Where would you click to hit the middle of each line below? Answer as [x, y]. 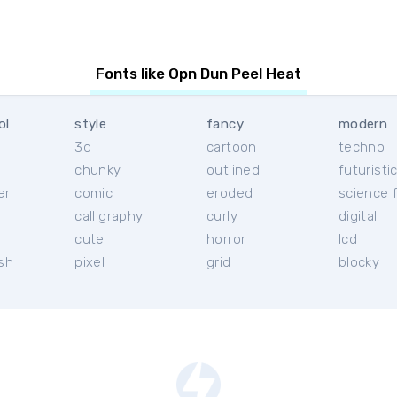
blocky [359, 262]
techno [362, 147]
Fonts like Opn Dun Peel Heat [198, 74]
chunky [98, 170]
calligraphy [109, 216]
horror [226, 239]
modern [363, 124]
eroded [230, 193]
